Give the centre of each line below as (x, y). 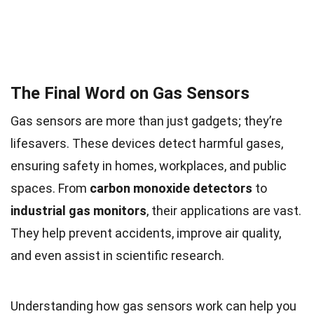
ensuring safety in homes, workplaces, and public (149, 165)
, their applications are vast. (224, 210)
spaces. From (50, 188)
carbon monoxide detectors (171, 188)
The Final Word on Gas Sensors (130, 93)
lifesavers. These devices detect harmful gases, (147, 143)
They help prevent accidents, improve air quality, (146, 233)
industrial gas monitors (78, 210)
